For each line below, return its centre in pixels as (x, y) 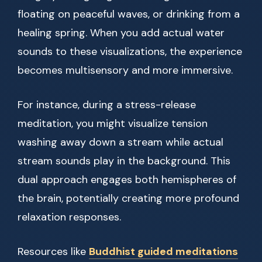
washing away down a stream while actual (120, 142)
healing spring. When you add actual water (121, 33)
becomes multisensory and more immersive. (125, 70)
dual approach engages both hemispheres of (127, 180)
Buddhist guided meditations (163, 252)
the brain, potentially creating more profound (128, 199)
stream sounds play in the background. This (124, 161)
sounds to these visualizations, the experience (130, 52)
